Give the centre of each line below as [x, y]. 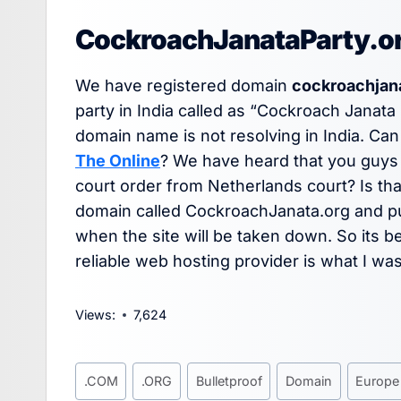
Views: [95, 314]
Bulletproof [229, 381]
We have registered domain [183, 85]
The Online [118, 160]
